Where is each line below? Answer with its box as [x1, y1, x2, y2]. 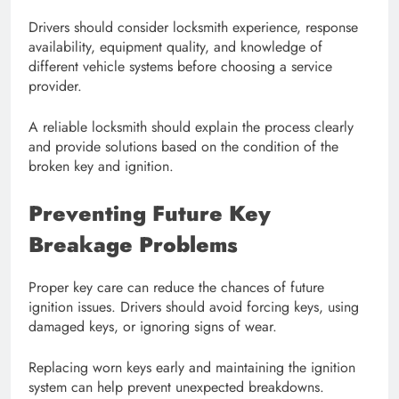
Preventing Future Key [28, 197, 271, 229]
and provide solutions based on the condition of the [28, 135, 338, 157]
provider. [28, 75, 82, 96]
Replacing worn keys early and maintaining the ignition [28, 356, 355, 378]
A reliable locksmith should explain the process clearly [28, 116, 354, 137]
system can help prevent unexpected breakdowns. [28, 376, 324, 397]
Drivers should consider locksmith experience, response [28, 16, 358, 37]
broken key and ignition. [28, 155, 174, 176]
